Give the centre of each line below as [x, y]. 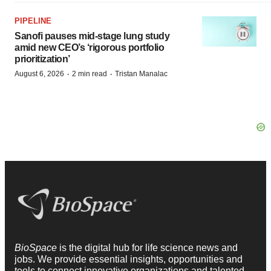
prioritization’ [42, 59]
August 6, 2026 [39, 73]
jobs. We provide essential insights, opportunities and [129, 260]
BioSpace [37, 248]
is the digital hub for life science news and [149, 248]
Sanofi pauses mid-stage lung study [92, 36]
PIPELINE [33, 21]
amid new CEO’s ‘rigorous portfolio [89, 47]
